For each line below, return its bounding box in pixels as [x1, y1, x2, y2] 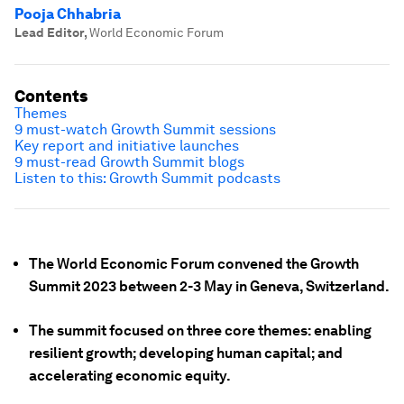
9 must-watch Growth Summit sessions [14, 121, 276, 138]
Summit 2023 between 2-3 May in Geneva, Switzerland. [29, 278, 390, 295]
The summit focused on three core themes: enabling [29, 322, 372, 339]
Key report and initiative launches [14, 137, 239, 154]
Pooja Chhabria [14, 5, 121, 23]
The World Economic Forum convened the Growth [29, 255, 359, 272]
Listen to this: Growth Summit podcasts [14, 170, 280, 187]
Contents [14, 87, 87, 106]
